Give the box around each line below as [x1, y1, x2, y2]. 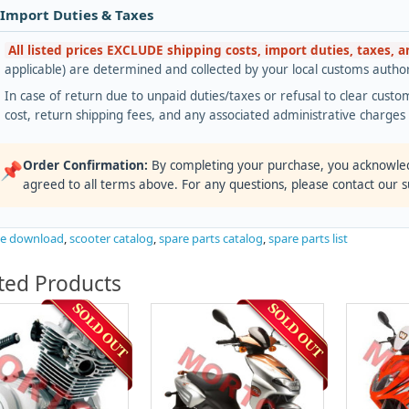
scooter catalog [69, 230, 153, 247]
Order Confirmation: [23, 157, 148, 174]
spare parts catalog [159, 230, 263, 247]
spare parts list [268, 230, 348, 247]
